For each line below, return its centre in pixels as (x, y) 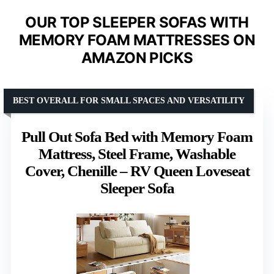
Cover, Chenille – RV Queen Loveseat (137, 171)
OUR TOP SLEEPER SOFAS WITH (137, 22)
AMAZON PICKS (137, 57)
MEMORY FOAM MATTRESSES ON (137, 40)
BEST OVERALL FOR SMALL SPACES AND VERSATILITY (129, 100)
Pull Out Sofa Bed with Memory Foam (137, 136)
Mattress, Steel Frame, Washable (137, 154)
